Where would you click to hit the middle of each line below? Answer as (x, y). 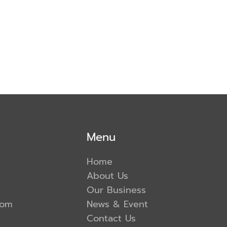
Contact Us (111, 218)
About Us (107, 176)
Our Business (116, 190)
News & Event (117, 204)
